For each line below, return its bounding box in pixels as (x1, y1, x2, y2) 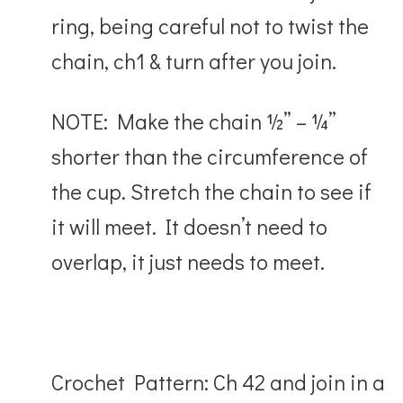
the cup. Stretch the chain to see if (51, 176, 372, 205)
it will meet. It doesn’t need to (51, 211, 328, 240)
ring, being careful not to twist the (51, 11, 370, 40)
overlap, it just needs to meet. (51, 246, 326, 275)
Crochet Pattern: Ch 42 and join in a (51, 367, 386, 396)
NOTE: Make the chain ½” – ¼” (51, 106, 337, 135)
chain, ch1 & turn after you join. (51, 46, 337, 75)
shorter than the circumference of (51, 141, 369, 170)
